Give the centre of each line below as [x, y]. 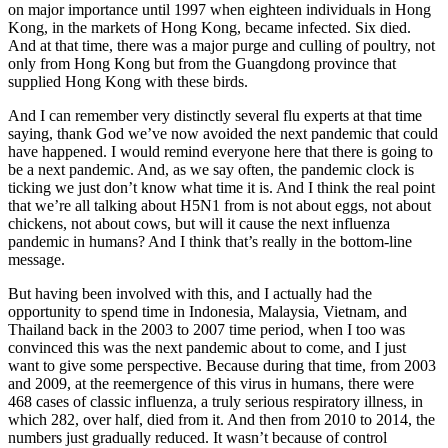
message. [36, 260]
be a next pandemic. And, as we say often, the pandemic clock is [211, 170]
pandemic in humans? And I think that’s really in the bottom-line [210, 242]
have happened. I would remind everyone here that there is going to [220, 152]
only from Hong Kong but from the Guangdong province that [202, 64]
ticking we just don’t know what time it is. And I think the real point [221, 188]
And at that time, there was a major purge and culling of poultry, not [221, 46]
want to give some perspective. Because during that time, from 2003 [222, 366]
